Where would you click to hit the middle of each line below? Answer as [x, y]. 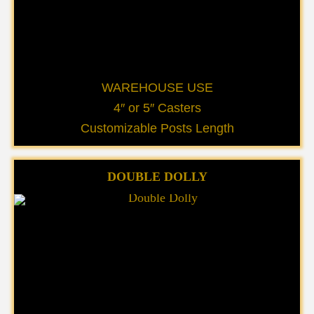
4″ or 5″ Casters [157, 108]
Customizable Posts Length [157, 128]
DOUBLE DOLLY [157, 177]
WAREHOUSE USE [157, 88]
